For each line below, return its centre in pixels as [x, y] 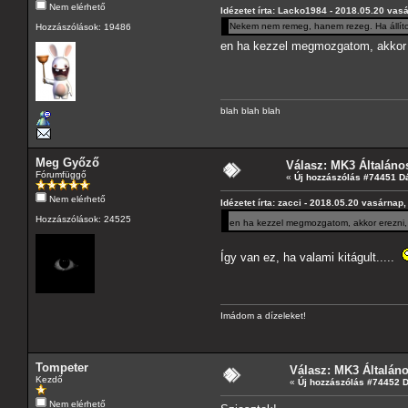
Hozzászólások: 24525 [83, 219]
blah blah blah [252, 110]
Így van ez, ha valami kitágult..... [311, 257]
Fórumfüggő [61, 174]
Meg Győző [67, 162]
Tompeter [62, 367]
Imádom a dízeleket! [270, 315]
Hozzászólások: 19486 [83, 26]
